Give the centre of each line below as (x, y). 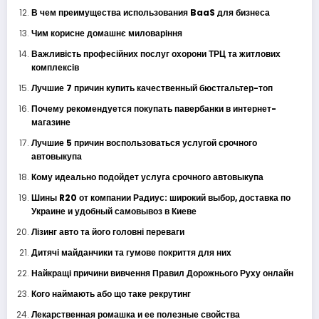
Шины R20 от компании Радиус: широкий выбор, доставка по (161, 197)
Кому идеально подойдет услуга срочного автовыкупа (147, 177)
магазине (51, 122)
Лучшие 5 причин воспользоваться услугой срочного (144, 142)
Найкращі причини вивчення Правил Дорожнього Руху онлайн (162, 273)
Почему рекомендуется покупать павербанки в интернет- (153, 108)
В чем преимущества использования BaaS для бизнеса (150, 12)
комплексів (55, 67)
